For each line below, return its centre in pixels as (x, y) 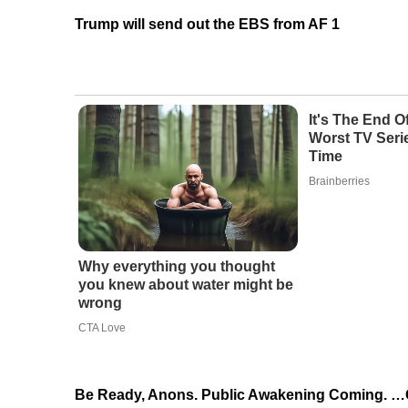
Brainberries (339, 182)
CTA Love (102, 328)
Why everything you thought (176, 267)
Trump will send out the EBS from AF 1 (207, 25)
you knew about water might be (185, 285)
